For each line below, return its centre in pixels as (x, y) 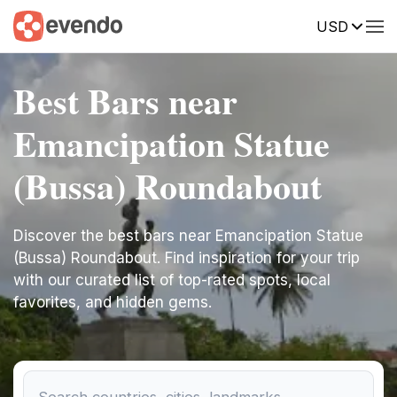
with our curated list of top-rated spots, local (172, 280)
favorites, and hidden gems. (113, 302)
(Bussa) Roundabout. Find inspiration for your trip (187, 258)
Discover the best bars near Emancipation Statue (188, 236)
